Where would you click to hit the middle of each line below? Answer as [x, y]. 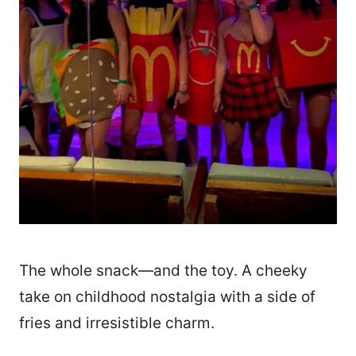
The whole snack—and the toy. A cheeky [163, 270]
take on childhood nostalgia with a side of [167, 296]
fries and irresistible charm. [117, 323]
